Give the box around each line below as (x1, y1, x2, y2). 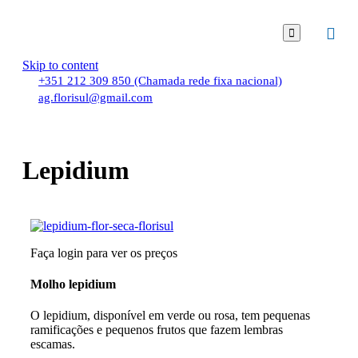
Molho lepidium (30, 277, 116, 292)
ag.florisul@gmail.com (38, 91, 153, 104)
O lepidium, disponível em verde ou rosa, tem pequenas (30, 308, 310, 323)
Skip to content (22, 58, 98, 72)
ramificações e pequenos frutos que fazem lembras (30, 323, 283, 337)
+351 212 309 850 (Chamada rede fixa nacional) (38, 74, 282, 87)
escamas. (30, 337, 75, 352)
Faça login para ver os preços (30, 245, 177, 260)
